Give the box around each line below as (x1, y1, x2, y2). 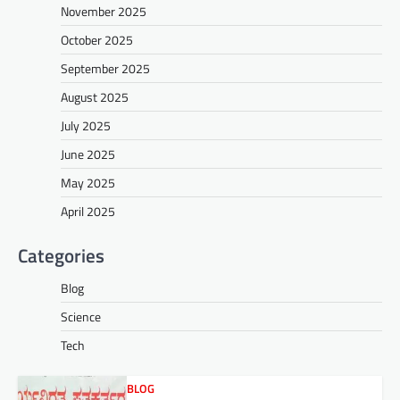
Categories (18, 240, 104, 270)
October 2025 (61, 29, 133, 49)
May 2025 (61, 172, 115, 192)
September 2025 (61, 58, 150, 78)
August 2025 (61, 87, 129, 106)
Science (61, 306, 101, 326)
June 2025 (61, 144, 115, 163)
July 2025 (61, 115, 111, 135)
